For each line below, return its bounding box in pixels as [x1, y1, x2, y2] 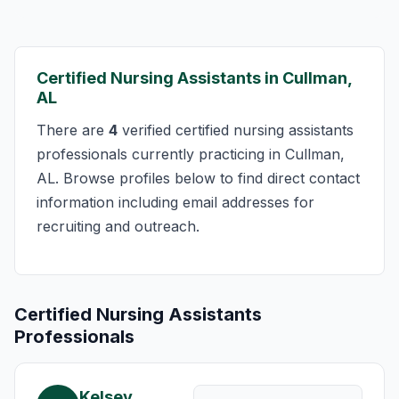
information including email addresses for [37, 193, 314, 211]
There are [37, 121, 109, 139]
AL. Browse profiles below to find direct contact [37, 169, 360, 187]
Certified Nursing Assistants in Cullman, [37, 69, 352, 87]
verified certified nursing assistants [118, 121, 354, 139]
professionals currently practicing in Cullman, [37, 145, 345, 163]
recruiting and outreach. [37, 217, 199, 235]
